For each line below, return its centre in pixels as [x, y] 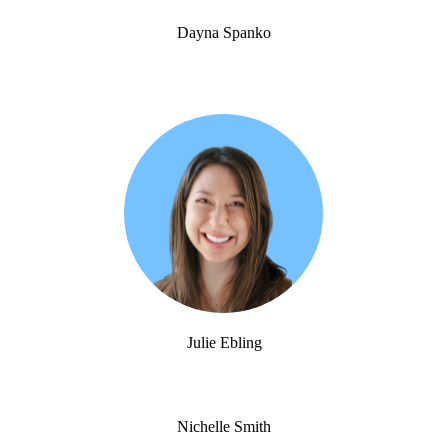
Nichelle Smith [224, 427]
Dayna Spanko [224, 33]
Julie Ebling [224, 343]
